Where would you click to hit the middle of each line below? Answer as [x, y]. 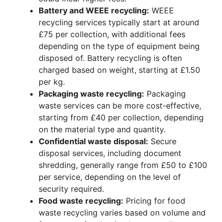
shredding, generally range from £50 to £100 [123, 165]
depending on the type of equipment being [119, 46]
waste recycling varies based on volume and [122, 213]
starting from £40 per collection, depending [121, 118]
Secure [162, 141]
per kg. [52, 82]
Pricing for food [154, 201]
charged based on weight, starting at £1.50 [119, 70]
